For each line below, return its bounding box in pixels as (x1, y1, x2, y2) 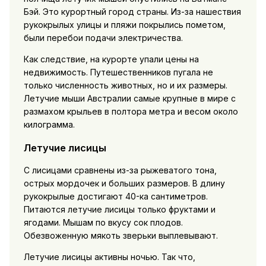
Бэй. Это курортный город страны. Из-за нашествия (23, 7, 241, 17)
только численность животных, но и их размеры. (23, 80, 227, 91)
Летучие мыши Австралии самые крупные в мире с (23, 93, 236, 104)
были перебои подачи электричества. (23, 33, 183, 43)
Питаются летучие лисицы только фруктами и (23, 204, 216, 215)
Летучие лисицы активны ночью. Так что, (23, 252, 195, 262)
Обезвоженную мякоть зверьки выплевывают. (23, 230, 218, 241)
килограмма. (23, 119, 75, 130)
